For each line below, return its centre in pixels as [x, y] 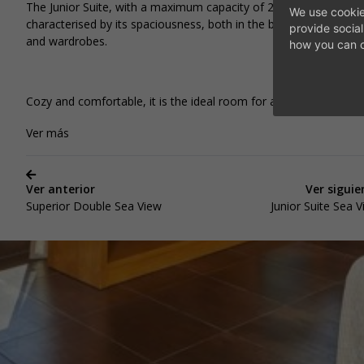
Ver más [48, 132]
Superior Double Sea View [94, 206]
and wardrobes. [67, 41]
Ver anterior [61, 188]
